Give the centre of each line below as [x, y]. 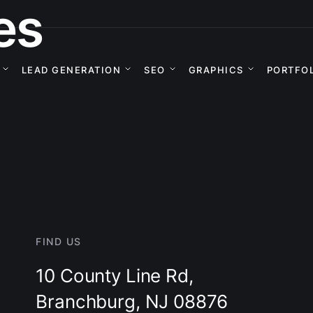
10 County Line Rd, [115, 276]
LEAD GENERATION [71, 70]
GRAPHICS [216, 70]
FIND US [59, 242]
